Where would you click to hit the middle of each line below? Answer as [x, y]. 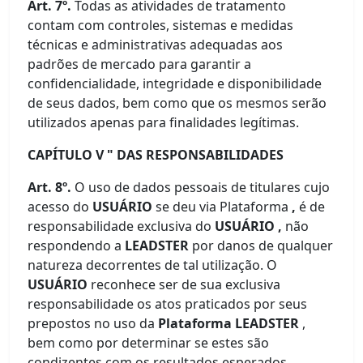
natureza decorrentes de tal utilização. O [153, 265]
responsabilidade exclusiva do [122, 226]
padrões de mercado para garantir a [140, 64]
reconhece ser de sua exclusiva [186, 284]
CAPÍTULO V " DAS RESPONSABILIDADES [156, 155]
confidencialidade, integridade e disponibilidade [175, 83]
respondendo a [75, 246]
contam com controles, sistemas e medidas [161, 25]
